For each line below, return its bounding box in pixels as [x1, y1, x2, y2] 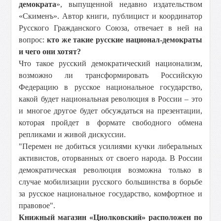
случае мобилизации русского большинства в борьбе [19, 178, 202, 186]
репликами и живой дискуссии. [19, 130, 126, 139]
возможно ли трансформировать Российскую [19, 71, 202, 79]
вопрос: [19, 36, 47, 44]
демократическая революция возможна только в [19, 166, 202, 174]
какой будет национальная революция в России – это [19, 95, 202, 103]
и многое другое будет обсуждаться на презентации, [19, 107, 202, 115]
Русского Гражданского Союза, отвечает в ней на [19, 24, 202, 32]
